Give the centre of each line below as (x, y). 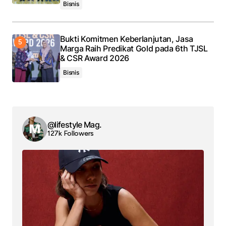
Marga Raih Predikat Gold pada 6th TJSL (134, 48)
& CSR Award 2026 (95, 58)
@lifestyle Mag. (75, 125)
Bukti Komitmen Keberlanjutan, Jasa (127, 39)
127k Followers (71, 134)
